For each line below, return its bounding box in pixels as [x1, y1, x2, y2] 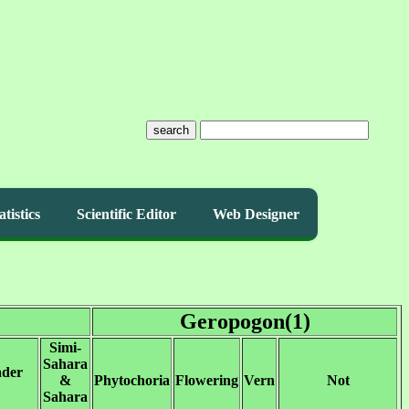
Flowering [175, 372, 238, 388]
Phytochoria [94, 372, 170, 388]
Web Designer [213, 206, 299, 222]
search [152, 123, 189, 137]
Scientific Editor [77, 206, 176, 222]
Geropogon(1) [179, 309, 310, 333]
